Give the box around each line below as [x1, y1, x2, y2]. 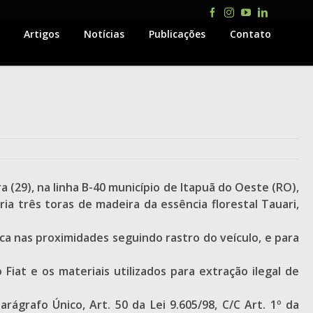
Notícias [84, 27, 124, 41]
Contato [230, 27, 271, 41]
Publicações [149, 27, 205, 41]
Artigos [24, 27, 59, 41]
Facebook [217, 7, 254, 17]
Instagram [233, 7, 272, 17]
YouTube [250, 7, 286, 17]
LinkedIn [267, 7, 303, 17]
